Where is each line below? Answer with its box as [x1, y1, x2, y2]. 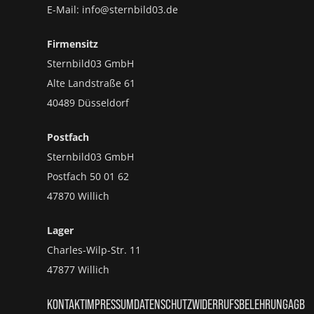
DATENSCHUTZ [134, 296, 193, 313]
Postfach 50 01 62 [47, 170, 130, 184]
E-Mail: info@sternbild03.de [47, 3, 179, 17]
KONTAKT [47, 296, 86, 313]
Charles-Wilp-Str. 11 [47, 243, 142, 257]
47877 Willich [47, 263, 110, 277]
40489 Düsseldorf [47, 96, 130, 110]
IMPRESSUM [85, 296, 135, 313]
